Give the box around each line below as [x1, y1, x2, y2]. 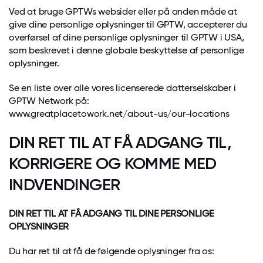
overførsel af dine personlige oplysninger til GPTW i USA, [9, 32, 244, 43]
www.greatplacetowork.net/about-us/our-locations [9, 108, 230, 119]
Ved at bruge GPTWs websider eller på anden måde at [9, 6, 237, 17]
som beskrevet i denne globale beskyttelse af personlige [9, 45, 244, 56]
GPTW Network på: [9, 95, 89, 106]
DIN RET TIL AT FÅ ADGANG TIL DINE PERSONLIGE [9, 208, 214, 219]
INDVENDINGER [9, 175, 120, 194]
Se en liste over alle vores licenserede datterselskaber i [9, 82, 236, 93]
